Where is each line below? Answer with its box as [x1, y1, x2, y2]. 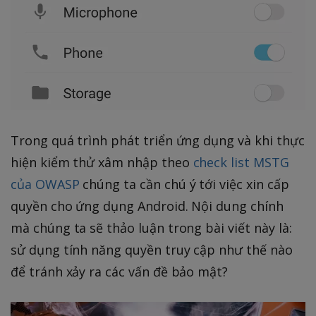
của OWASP [11, 175, 80, 193]
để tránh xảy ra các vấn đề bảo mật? [11, 262, 229, 280]
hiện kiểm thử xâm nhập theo [11, 153, 193, 171]
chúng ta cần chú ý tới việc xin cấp [79, 175, 289, 193]
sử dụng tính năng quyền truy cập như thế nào [11, 241, 293, 258]
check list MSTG [193, 153, 289, 171]
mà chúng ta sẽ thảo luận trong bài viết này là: [11, 219, 292, 236]
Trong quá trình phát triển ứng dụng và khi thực [11, 131, 305, 149]
